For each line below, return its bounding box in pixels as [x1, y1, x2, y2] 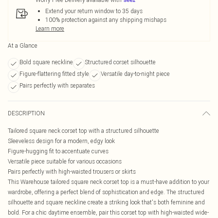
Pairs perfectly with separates [19, 82, 95, 89]
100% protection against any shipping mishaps [45, 16, 166, 23]
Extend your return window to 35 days [45, 7, 143, 15]
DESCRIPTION [8, 109, 45, 117]
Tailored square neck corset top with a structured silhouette [8, 127, 159, 134]
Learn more [36, 25, 64, 32]
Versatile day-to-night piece [101, 70, 170, 77]
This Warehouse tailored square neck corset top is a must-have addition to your [8, 178, 209, 185]
